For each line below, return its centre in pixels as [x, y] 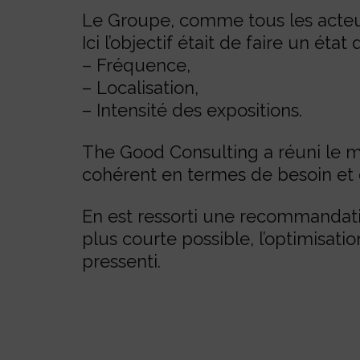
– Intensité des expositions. [192, 110]
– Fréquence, [136, 65]
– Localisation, [140, 88]
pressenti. [121, 261]
